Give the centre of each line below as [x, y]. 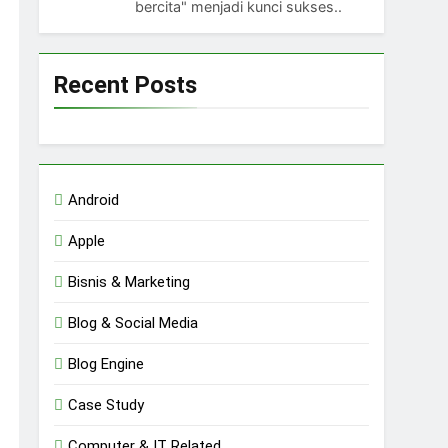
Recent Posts [126, 84]
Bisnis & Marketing [129, 281]
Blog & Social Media [133, 322]
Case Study [106, 404]
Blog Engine [106, 363]
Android [94, 199]
